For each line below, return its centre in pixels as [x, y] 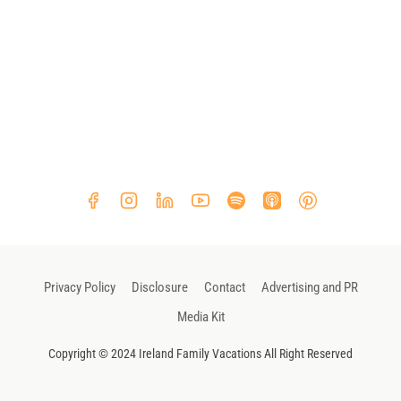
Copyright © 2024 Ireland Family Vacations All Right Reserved [200, 354]
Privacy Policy [79, 287]
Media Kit [200, 316]
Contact [224, 287]
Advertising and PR [309, 287]
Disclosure [159, 287]
